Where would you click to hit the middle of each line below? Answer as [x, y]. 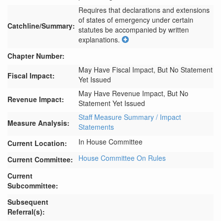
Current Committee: [40, 159]
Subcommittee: [33, 185]
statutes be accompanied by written [134, 30]
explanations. [99, 39]
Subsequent [28, 202]
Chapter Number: [36, 56]
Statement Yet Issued [112, 103]
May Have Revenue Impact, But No [133, 93]
